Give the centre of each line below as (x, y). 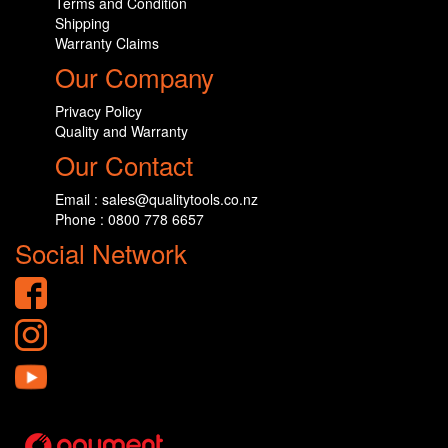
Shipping (82, 23)
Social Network (101, 253)
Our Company (134, 77)
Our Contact (124, 165)
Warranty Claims (107, 43)
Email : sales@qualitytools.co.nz (156, 199)
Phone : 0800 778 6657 (129, 219)
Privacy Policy (98, 111)
